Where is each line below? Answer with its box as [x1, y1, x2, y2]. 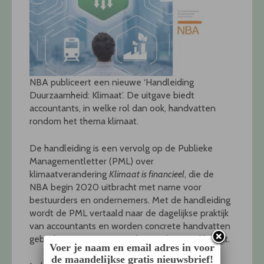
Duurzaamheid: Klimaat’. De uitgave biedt [29, 90, 194, 101]
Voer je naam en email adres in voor [49, 242, 214, 254]
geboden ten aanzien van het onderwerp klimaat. [29, 233, 230, 245]
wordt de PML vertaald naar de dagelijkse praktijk [29, 207, 229, 219]
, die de [184, 169, 214, 180]
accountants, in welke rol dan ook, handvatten [29, 103, 216, 114]
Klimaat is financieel [109, 169, 184, 180]
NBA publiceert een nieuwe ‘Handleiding [29, 77, 194, 88]
